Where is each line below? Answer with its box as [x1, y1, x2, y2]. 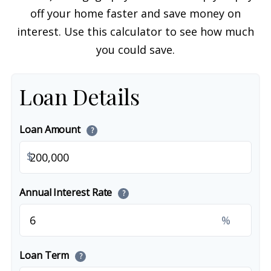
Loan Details [19, 82, 140, 111]
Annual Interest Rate [19, 186, 115, 199]
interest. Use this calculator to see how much [17, 24, 254, 39]
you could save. [96, 42, 175, 57]
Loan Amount [19, 123, 83, 136]
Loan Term [19, 249, 72, 262]
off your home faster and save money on [30, 6, 241, 21]
